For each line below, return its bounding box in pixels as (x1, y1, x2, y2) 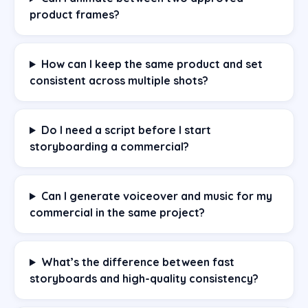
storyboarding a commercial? (30, 139, 189, 153)
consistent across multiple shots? (30, 73, 208, 87)
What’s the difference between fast (41, 254, 234, 269)
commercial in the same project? (30, 205, 205, 219)
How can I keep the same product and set (41, 56, 263, 71)
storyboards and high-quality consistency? (30, 271, 258, 285)
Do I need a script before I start (41, 122, 211, 137)
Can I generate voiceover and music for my (41, 188, 272, 203)
